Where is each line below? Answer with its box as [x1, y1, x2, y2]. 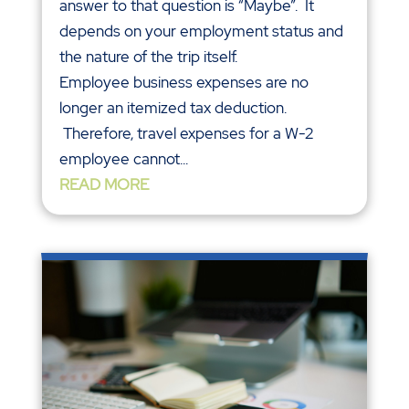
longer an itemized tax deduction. [58, 97, 287, 118]
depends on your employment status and [58, 20, 343, 41]
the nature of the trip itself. [58, 46, 237, 67]
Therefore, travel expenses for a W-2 [58, 122, 313, 143]
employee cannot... [58, 148, 188, 169]
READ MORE [58, 173, 149, 194]
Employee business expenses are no [58, 71, 309, 92]
